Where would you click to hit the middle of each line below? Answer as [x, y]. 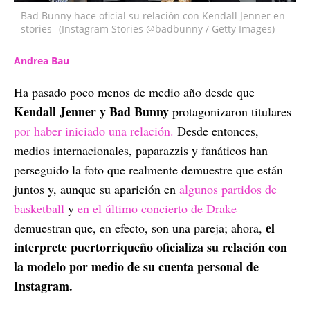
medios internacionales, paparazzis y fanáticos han [141, 150]
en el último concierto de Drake [157, 208]
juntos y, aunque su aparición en [97, 189]
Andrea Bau [42, 60]
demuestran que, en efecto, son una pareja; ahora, [140, 227]
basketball [41, 208]
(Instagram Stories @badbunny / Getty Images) [167, 28]
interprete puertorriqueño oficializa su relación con [151, 247]
